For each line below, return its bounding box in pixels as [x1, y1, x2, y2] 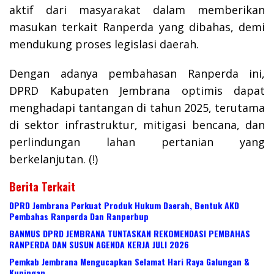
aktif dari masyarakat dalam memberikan [9, 2, 265, 18]
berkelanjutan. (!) [9, 152, 98, 167]
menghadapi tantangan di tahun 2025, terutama [9, 100, 265, 116]
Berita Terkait [9, 179, 75, 195]
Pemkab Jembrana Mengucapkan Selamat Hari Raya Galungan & [9, 255, 250, 268]
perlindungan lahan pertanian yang [9, 135, 265, 150]
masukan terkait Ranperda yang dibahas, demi [9, 20, 265, 35]
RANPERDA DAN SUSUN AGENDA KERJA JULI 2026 [9, 238, 189, 251]
